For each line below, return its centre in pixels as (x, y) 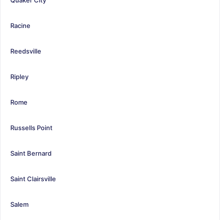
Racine (20, 25)
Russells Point (31, 127)
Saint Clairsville (33, 179)
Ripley (19, 76)
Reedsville (26, 51)
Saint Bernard (31, 153)
